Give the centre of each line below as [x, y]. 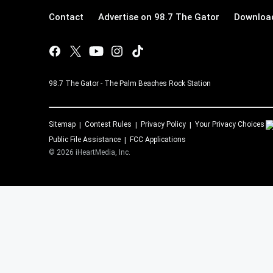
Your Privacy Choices [230, 124]
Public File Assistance [85, 140]
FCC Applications [158, 140]
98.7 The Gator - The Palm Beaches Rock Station [130, 83]
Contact [66, 17]
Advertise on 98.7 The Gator [159, 17]
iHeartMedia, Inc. [103, 152]
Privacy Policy [163, 124]
